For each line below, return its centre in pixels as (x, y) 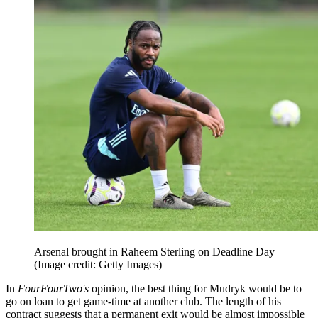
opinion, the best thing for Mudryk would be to (195, 289)
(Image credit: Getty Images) (98, 265)
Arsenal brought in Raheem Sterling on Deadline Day (154, 252)
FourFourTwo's (53, 289)
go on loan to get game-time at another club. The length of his (143, 302)
